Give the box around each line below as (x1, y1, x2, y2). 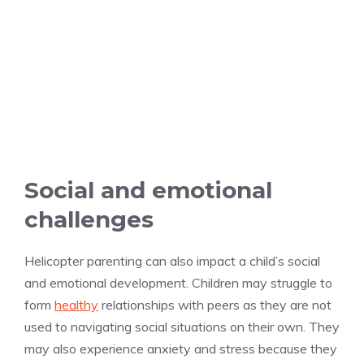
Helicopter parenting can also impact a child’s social (24, 253, 320, 270)
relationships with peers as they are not (98, 297, 331, 314)
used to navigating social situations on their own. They (24, 318, 340, 336)
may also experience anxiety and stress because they (24, 340, 337, 357)
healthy (54, 297, 98, 314)
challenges (24, 206, 154, 234)
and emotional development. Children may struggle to (24, 275, 332, 292)
